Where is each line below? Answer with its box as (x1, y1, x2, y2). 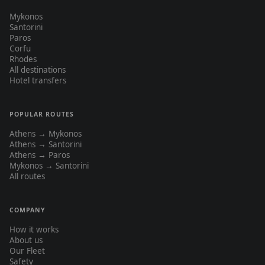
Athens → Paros (9, 150, 70, 160)
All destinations (9, 64, 66, 75)
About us (9, 235, 43, 245)
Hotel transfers (9, 75, 66, 86)
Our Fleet (9, 245, 45, 256)
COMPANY (9, 206, 46, 214)
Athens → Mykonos (9, 128, 82, 139)
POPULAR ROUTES (9, 110, 74, 118)
